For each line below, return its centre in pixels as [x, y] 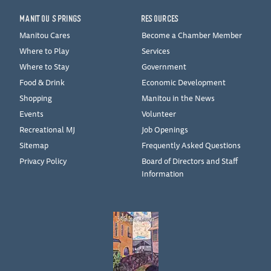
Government [164, 66]
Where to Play [44, 51]
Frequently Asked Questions [191, 145]
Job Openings [165, 129]
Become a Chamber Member [192, 35]
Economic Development [184, 82]
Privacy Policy [43, 161]
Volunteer [159, 113]
